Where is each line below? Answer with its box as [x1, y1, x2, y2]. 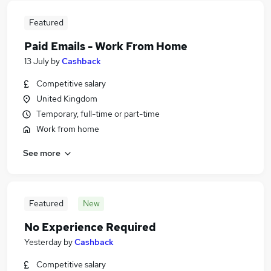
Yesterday [24, 237, 62, 247]
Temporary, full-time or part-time [36, 108, 160, 119]
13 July [24, 56, 49, 67]
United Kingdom [36, 93, 97, 104]
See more [23, 147, 60, 158]
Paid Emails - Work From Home [24, 39, 188, 53]
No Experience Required [24, 220, 156, 234]
